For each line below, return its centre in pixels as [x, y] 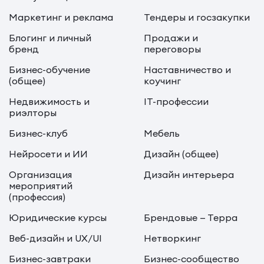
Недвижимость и [49, 101]
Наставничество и [187, 70]
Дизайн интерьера [189, 174]
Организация [40, 174]
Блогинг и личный [50, 38]
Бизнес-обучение [49, 70]
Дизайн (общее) [181, 154]
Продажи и [171, 38]
